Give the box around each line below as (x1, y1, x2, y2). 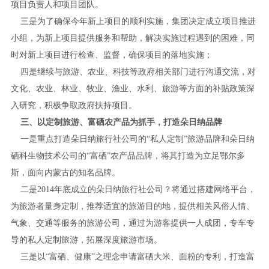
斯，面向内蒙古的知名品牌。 (10, 168, 120, 177)
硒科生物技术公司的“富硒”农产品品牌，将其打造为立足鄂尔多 (10, 151, 245, 160)
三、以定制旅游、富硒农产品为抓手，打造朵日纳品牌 (20, 117, 222, 127)
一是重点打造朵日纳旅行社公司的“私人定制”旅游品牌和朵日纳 (10, 134, 255, 144)
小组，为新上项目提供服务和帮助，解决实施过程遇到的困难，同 (10, 33, 255, 43)
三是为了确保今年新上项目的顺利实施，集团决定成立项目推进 (10, 16, 256, 26)
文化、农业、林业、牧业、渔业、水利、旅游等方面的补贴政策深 (10, 83, 255, 93)
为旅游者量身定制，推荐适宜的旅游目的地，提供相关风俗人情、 (10, 201, 255, 211)
